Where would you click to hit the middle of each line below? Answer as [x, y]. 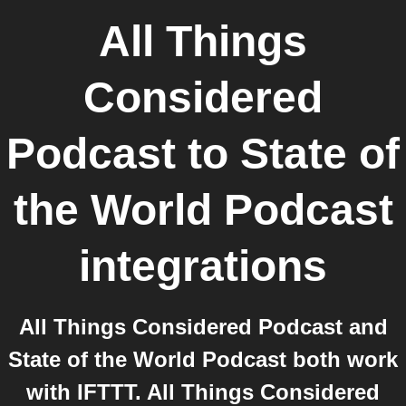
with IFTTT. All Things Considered [203, 392]
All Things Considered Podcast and [203, 327]
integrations [203, 266]
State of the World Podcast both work [203, 359]
